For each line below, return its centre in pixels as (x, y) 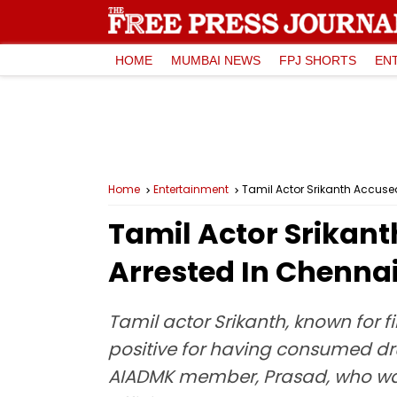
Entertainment (191, 189)
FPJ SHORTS (318, 60)
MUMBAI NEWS (216, 60)
